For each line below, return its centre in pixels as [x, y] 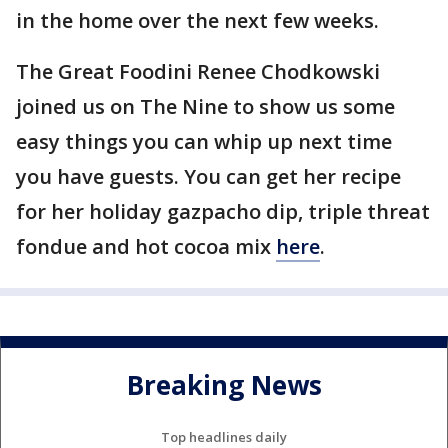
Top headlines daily [224, 436]
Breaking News [224, 385]
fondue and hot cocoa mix [146, 246]
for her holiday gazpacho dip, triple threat [223, 211]
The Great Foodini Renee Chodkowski [198, 71]
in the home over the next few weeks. [200, 20]
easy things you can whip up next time [204, 141]
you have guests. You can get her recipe [208, 176]
